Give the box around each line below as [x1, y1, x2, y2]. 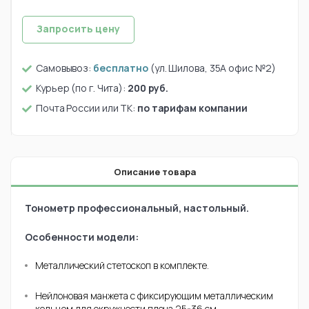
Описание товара [113, 165, 196, 178]
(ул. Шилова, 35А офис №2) [148, 61, 276, 74]
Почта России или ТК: [36, 101, 137, 114]
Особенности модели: [25, 230, 139, 243]
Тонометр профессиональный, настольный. [25, 201, 249, 215]
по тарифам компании [137, 101, 248, 114]
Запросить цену [37, 21, 120, 35]
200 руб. [127, 81, 169, 94]
